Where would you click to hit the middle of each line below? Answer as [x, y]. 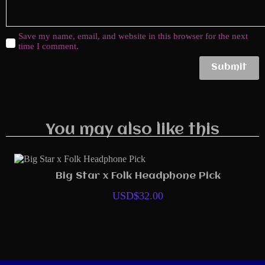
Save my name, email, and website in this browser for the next [133, 36]
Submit [229, 68]
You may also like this [132, 130]
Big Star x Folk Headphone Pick [133, 176]
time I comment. [49, 46]
